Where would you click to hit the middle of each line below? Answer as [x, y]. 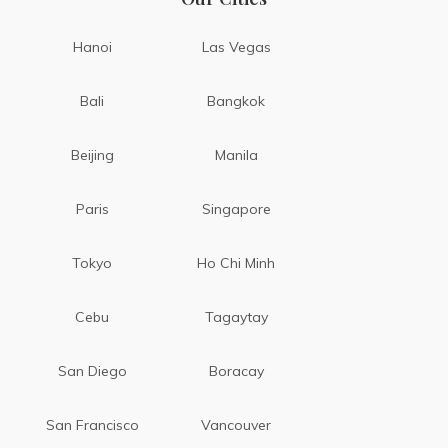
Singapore [236, 208]
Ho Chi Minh [236, 262]
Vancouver [236, 424]
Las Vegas [236, 46]
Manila [236, 154]
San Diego [92, 370]
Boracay [236, 370]
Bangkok [236, 100]
